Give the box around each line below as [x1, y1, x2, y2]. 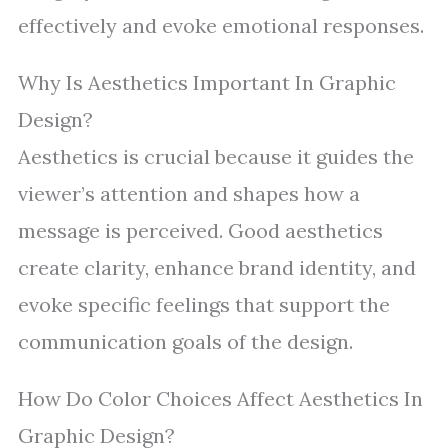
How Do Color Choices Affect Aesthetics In [18, 386, 423, 411]
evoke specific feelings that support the [18, 292, 390, 317]
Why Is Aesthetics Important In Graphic [18, 70, 396, 95]
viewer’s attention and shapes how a [18, 181, 360, 206]
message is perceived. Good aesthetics [18, 218, 383, 243]
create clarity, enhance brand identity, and [18, 255, 416, 280]
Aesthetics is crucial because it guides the [18, 144, 414, 169]
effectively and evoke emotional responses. [18, 13, 424, 38]
